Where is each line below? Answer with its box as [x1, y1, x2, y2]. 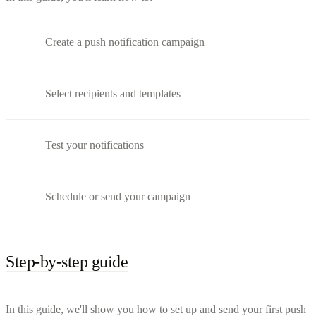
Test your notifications [45, 138, 144, 151]
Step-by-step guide [6, 252, 128, 271]
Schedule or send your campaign [45, 190, 190, 202]
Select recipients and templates [45, 87, 181, 99]
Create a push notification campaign [45, 35, 205, 48]
